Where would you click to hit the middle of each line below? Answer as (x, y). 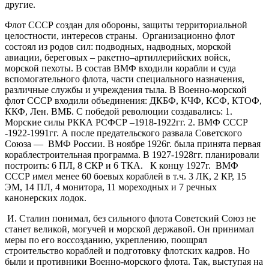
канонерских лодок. (46, 198)
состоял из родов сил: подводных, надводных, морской (118, 46)
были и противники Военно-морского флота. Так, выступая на (134, 261)
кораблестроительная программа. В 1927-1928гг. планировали (132, 154)
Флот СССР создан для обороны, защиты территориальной (126, 25)
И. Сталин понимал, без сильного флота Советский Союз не (130, 218)
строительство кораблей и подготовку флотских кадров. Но (127, 250)
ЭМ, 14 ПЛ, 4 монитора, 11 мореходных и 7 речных (111, 187)
